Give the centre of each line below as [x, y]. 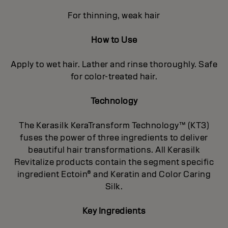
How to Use [114, 40]
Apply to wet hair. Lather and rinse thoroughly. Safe [114, 64]
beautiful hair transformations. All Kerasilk [114, 150]
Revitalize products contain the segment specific [114, 162]
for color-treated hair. [114, 76]
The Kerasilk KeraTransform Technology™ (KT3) [114, 125]
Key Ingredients [114, 211]
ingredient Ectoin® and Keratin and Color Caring [114, 174]
